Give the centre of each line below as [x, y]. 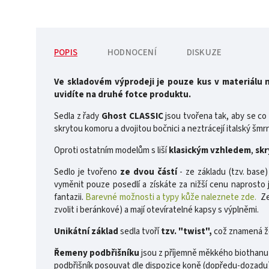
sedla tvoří [139, 231]
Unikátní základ [86, 231]
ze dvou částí [149, 172]
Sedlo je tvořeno [87, 172]
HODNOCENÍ [132, 52]
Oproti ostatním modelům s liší [110, 150]
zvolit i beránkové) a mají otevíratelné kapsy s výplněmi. [157, 210]
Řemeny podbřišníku [97, 253]
